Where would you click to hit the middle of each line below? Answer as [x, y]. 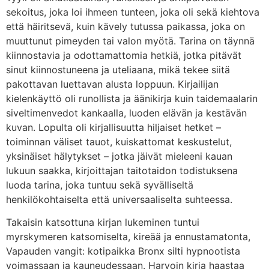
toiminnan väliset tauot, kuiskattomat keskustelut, [119, 142]
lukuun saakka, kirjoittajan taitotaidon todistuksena [122, 171]
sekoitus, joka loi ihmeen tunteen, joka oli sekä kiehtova [133, 12]
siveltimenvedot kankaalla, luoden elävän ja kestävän [126, 113]
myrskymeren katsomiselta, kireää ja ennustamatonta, [128, 237]
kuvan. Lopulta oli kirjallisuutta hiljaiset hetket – [113, 127]
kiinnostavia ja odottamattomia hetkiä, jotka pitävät [124, 55]
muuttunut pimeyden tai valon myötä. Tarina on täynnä [130, 41]
